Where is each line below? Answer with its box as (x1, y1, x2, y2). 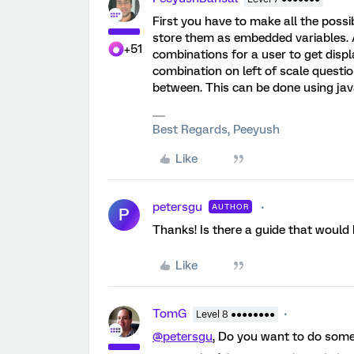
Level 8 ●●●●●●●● (196, 309, 275, 320)
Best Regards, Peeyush (153, 122, 280, 137)
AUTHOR (212, 202, 249, 211)
